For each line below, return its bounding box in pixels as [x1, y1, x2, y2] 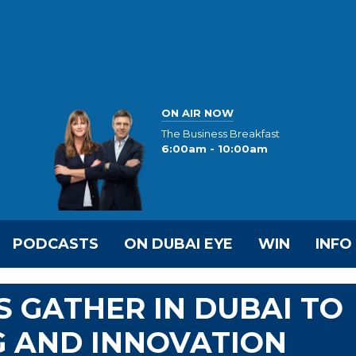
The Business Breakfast [161, 127, 280, 141]
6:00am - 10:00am [161, 142, 268, 156]
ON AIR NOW [161, 106, 234, 119]
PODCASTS [13, 235, 99, 253]
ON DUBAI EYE [124, 235, 233, 253]
